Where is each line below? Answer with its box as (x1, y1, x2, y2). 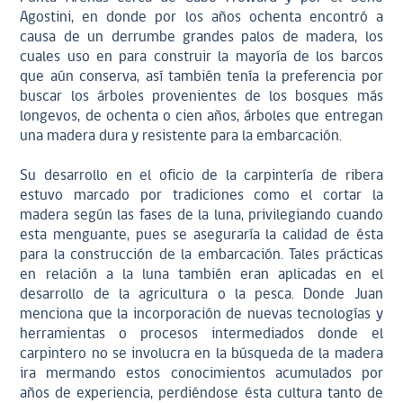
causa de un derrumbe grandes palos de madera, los (20, 30, 383, 45)
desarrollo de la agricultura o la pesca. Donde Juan (20, 287, 383, 302)
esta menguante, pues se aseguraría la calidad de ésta (20, 228, 383, 243)
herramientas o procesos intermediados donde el (20, 327, 383, 342)
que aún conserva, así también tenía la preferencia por (20, 69, 383, 85)
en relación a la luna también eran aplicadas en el (20, 267, 383, 282)
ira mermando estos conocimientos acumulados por (20, 366, 383, 381)
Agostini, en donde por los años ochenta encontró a (20, 10, 383, 25)
